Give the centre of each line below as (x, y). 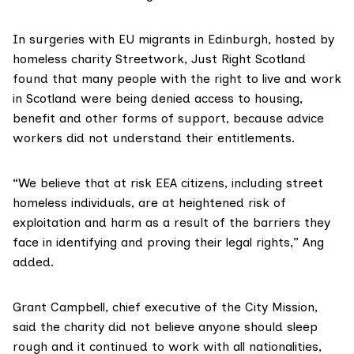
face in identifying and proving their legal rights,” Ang (168, 243)
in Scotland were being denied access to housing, (158, 99)
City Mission (280, 307)
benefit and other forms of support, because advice (168, 119)
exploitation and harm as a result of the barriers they (171, 223)
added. (33, 262)
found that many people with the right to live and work (177, 79)
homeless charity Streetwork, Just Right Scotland (159, 59)
